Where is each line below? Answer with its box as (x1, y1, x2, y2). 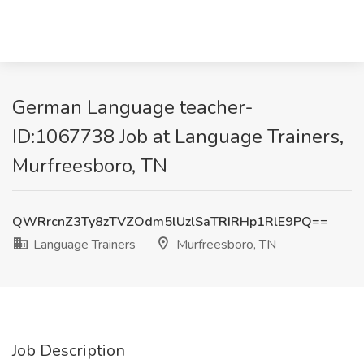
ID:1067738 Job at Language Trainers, (12, 123, 344, 149)
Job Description (12, 340, 125, 362)
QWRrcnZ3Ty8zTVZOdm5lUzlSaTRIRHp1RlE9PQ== (12, 213, 328, 231)
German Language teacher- (12, 94, 253, 120)
